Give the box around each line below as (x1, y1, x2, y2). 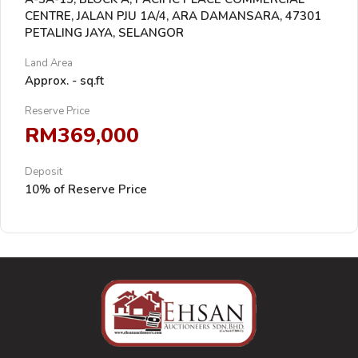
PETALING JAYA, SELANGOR (25, 25, 184, 41)
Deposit (25, 165, 62, 179)
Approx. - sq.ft (25, 73, 104, 89)
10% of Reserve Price (25, 181, 147, 197)
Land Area (25, 56, 73, 70)
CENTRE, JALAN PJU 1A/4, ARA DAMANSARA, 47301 (25, 8, 321, 24)
